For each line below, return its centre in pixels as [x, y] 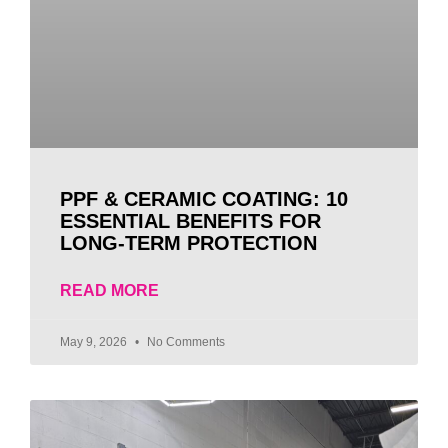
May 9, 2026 [95, 342]
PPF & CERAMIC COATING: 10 [204, 199]
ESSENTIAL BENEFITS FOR [190, 221]
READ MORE [109, 291]
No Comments [184, 342]
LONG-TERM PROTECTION [188, 243]
